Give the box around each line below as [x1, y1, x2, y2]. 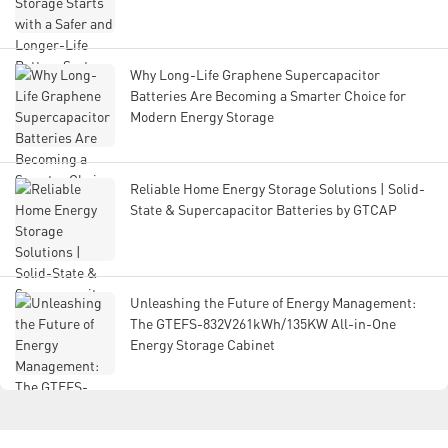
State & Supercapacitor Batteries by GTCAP [130, 201, 397, 219]
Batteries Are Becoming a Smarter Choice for [130, 87, 406, 105]
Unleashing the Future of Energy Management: [130, 294, 416, 312]
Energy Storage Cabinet [130, 336, 275, 354]
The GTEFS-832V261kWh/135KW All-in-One [130, 315, 396, 333]
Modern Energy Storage [130, 108, 274, 126]
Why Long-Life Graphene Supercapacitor [130, 66, 380, 84]
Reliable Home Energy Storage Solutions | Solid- [130, 180, 425, 198]
